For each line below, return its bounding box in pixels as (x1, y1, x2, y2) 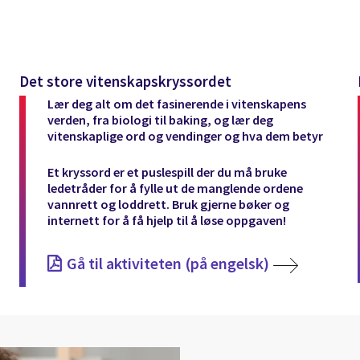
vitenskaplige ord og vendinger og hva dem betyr (47, 128, 324, 145)
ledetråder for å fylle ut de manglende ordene (47, 180, 304, 197)
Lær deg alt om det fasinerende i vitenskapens (47, 96, 307, 112)
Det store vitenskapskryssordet (19, 71, 232, 91)
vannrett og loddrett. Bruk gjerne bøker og (47, 196, 290, 213)
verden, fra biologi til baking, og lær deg (47, 112, 274, 129)
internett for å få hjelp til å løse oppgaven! (47, 212, 287, 229)
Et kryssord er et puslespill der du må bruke (47, 164, 288, 181)
